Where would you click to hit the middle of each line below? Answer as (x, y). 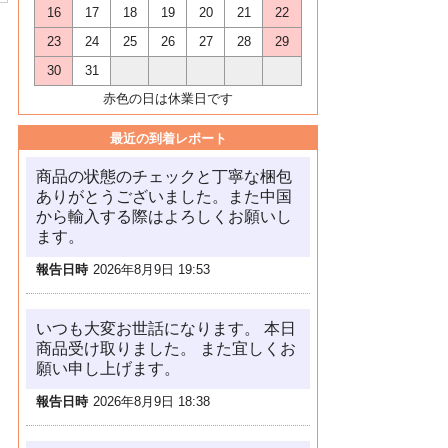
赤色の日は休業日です (168, 98)
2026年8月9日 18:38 (151, 401)
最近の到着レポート (168, 138)
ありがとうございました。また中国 (164, 196)
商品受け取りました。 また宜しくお (166, 348)
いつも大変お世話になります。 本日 (166, 328)
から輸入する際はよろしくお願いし (164, 216)
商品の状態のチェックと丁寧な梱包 (164, 176)
